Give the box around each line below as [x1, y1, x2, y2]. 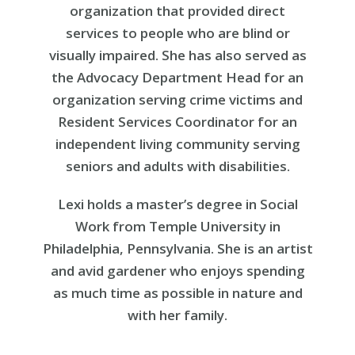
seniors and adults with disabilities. [65, 157, 290, 175]
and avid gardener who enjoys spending [50, 261, 305, 280]
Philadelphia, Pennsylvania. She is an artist [42, 239, 313, 258]
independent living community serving [55, 135, 300, 153]
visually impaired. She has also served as [48, 46, 307, 64]
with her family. [128, 306, 227, 324]
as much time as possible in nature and [52, 284, 303, 302]
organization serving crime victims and [52, 90, 303, 109]
